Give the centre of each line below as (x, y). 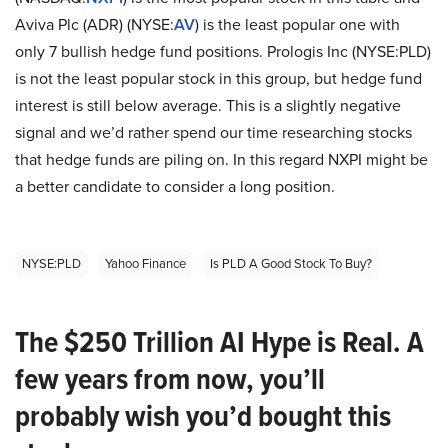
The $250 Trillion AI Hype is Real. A (219, 342)
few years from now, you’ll (170, 379)
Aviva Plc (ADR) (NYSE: (94, 24)
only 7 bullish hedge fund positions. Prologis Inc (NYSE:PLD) (223, 51)
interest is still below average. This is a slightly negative (208, 105)
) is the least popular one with (297, 24)
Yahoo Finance (145, 263)
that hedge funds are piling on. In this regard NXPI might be (221, 159)
